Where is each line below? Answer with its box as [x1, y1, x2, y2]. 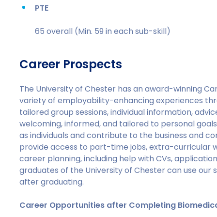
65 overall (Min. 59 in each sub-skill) [35, 26, 171, 37]
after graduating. [19, 176, 84, 187]
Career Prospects [19, 56, 123, 72]
